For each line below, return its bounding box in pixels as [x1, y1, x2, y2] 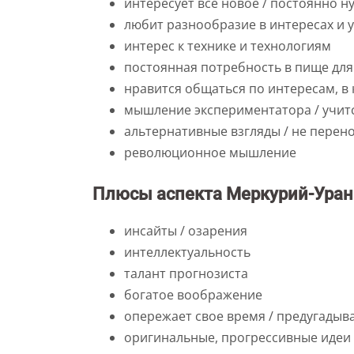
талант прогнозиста [124, 265, 248, 282]
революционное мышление [124, 144, 296, 161]
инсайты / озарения [124, 222, 247, 239]
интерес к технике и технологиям [124, 37, 331, 55]
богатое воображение [124, 286, 262, 303]
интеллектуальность [124, 243, 250, 261]
